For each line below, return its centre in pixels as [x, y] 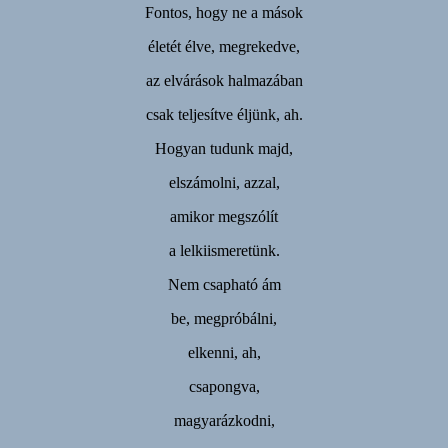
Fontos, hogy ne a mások [224, 12]
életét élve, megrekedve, [224, 46]
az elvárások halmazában [224, 80]
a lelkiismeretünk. [224, 250]
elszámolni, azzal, [224, 182]
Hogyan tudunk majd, [224, 148]
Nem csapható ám [224, 284]
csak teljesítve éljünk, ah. [224, 114]
